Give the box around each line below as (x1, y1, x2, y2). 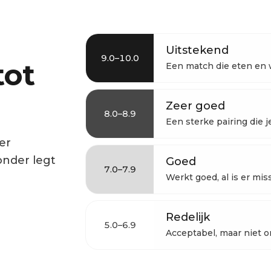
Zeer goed (166, 99, 225, 113)
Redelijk (166, 210, 210, 224)
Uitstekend (166, 43, 229, 57)
